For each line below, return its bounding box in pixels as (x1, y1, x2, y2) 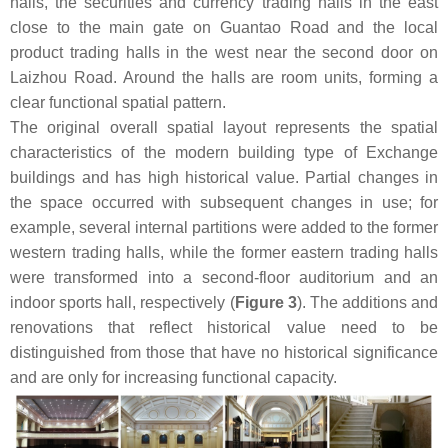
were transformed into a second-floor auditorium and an (10, 268, 438, 286)
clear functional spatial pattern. (10, 93, 226, 111)
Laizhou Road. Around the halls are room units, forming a (10, 68, 438, 86)
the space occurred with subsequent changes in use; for (10, 193, 438, 211)
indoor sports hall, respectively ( (10, 293, 235, 311)
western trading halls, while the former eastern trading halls (10, 243, 438, 261)
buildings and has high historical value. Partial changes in (10, 168, 438, 186)
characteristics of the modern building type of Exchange (10, 143, 438, 161)
